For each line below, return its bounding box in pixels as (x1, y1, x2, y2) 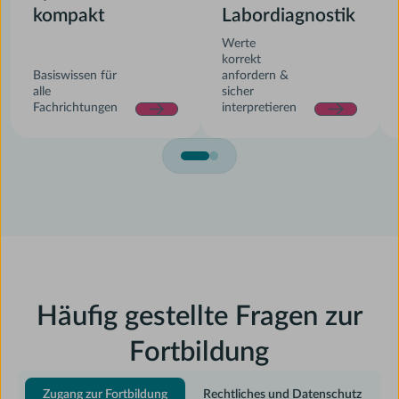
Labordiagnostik (222, 6, 356, 26)
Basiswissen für (32, 69, 117, 83)
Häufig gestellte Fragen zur (36, 302, 362, 330)
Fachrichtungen (32, 102, 118, 115)
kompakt (32, 6, 105, 26)
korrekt (222, 53, 262, 67)
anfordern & (222, 69, 289, 83)
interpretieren (222, 102, 297, 115)
